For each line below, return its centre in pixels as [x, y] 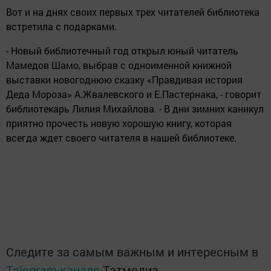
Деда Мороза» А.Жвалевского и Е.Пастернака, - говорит [134, 94]
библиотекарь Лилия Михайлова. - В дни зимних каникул [135, 109]
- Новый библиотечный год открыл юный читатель [122, 51]
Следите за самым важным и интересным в [132, 251]
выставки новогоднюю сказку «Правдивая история [124, 80]
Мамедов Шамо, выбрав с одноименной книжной [119, 65]
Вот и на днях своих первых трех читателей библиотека [133, 12]
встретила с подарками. [61, 27]
